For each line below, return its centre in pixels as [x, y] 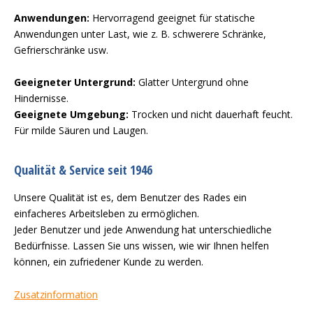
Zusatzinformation [56, 294]
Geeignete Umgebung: [71, 114]
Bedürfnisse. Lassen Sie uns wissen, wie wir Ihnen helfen [141, 246]
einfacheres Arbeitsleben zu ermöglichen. [107, 213]
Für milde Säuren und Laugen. [81, 130]
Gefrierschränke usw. [61, 50]
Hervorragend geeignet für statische [172, 18]
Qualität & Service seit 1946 [83, 170]
